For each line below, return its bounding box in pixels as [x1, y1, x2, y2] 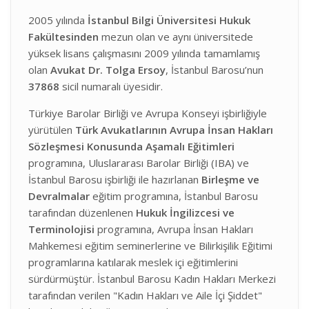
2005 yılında [28, 13, 88, 27]
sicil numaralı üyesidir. [59, 79, 163, 93]
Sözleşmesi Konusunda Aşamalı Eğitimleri [28, 139, 235, 153]
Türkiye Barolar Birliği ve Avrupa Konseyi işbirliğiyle [28, 106, 267, 120]
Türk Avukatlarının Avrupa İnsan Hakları [75, 123, 273, 137]
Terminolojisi [28, 222, 94, 236]
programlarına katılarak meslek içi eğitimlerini [28, 255, 238, 269]
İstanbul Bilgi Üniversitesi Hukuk [88, 13, 250, 27]
